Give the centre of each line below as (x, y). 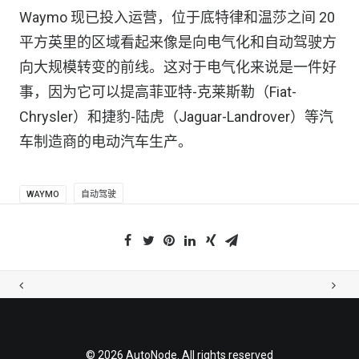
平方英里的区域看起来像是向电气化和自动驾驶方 (178, 42)
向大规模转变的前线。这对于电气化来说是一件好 (178, 67)
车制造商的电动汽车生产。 (106, 142)
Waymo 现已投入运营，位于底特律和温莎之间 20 (177, 18)
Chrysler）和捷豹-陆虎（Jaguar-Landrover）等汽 (176, 117)
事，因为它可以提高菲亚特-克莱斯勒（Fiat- (158, 92)
